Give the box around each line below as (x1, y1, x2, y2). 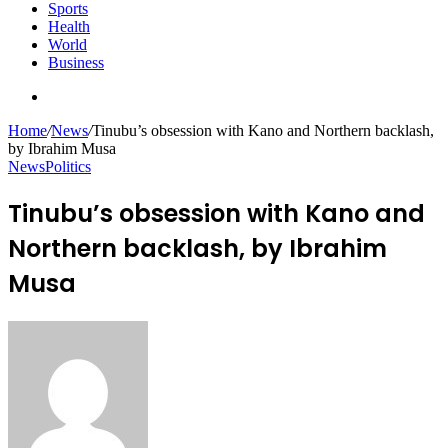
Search (47, 87, 90, 104)
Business (48, 54, 104, 71)
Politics (45, 158, 91, 175)
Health (48, 18, 90, 35)
